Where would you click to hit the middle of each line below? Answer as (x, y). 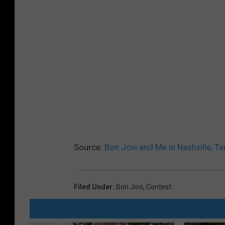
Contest (159, 187)
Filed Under (93, 187)
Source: (89, 147)
